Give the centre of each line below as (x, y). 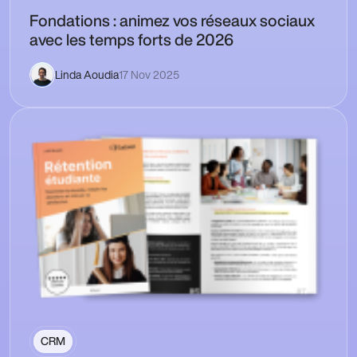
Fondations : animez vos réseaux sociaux (172, 21)
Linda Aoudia (87, 75)
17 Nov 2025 (149, 75)
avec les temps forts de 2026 (131, 40)
